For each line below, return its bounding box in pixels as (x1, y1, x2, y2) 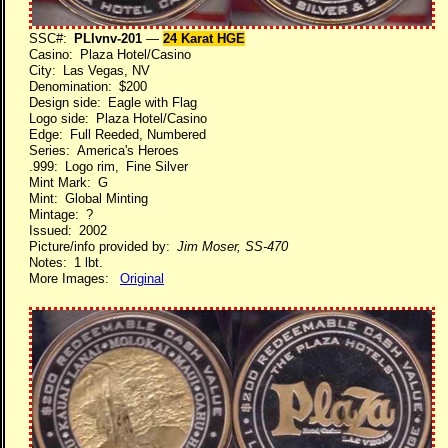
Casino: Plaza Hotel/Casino (29, 47, 191, 62)
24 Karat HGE (163, 31, 245, 46)
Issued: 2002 (29, 223, 107, 238)
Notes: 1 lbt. (29, 255, 103, 270)
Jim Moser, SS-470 (177, 239, 288, 254)
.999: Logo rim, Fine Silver (29, 159, 188, 174)
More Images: (29, 271, 120, 286)
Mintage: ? (29, 207, 93, 222)
